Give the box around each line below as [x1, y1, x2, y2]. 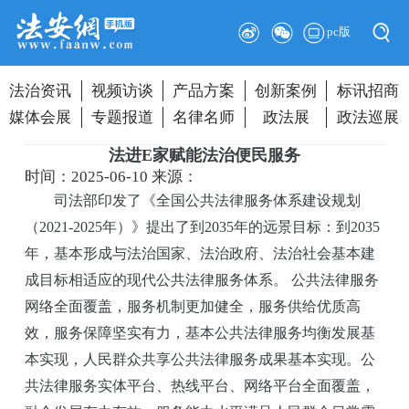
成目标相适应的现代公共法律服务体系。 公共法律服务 [25, 272, 380, 288]
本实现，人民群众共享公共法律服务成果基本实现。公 [25, 351, 376, 368]
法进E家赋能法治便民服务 [109, 146, 300, 165]
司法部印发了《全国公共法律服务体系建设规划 [25, 193, 362, 209]
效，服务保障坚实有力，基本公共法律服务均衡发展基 [25, 325, 376, 341]
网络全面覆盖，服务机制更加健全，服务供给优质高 [25, 299, 362, 315]
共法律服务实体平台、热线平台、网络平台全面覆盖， [25, 378, 376, 394]
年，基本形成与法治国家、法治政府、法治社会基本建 [25, 246, 376, 262]
